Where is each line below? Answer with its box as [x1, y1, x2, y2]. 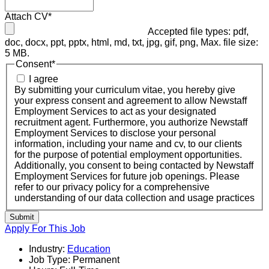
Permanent [70, 255, 119, 265]
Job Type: [29, 255, 70, 265]
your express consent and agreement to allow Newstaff [14, 95, 247, 106]
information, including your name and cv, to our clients [14, 139, 242, 150]
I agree [29, 74, 58, 85]
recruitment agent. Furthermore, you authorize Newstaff [14, 117, 247, 128]
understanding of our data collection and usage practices [14, 193, 255, 204]
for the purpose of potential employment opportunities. [14, 150, 242, 160]
